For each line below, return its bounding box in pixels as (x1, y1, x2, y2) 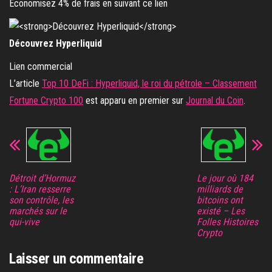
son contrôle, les (9, 194, 73, 206)
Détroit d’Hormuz (9, 172, 75, 185)
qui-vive (9, 216, 39, 228)
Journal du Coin (186, 95, 243, 107)
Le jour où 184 (196, 172, 253, 185)
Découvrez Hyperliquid (9, 38, 102, 50)
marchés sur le (9, 205, 67, 217)
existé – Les (196, 205, 245, 217)
